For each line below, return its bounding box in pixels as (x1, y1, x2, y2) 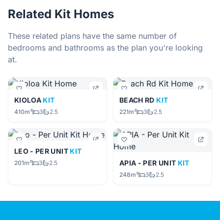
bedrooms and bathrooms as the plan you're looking (8, 43, 203, 53)
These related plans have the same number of (8, 31, 177, 41)
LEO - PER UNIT (14, 147, 70, 155)
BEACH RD (119, 96, 157, 104)
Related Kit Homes (8, 7, 114, 21)
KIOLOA (14, 96, 43, 104)
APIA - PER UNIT (119, 159, 178, 167)
